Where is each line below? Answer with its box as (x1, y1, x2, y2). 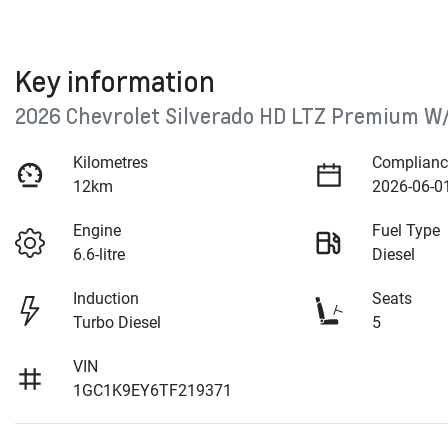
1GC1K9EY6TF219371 (73, 381, 233, 401)
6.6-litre (73, 245, 126, 265)
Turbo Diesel (73, 313, 162, 333)
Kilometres (73, 153, 149, 173)
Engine (73, 221, 122, 241)
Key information (15, 63, 215, 100)
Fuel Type (372, 221, 441, 241)
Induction (73, 289, 140, 309)
